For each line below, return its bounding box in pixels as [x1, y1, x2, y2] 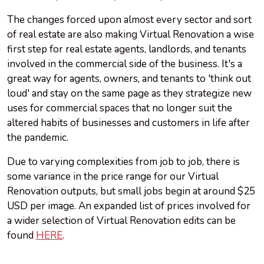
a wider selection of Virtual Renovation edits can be [7, 214, 236, 228]
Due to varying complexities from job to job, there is [7, 155, 240, 169]
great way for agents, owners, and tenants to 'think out [7, 72, 251, 86]
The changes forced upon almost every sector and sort [7, 13, 252, 27]
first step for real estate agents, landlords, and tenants [7, 42, 246, 57]
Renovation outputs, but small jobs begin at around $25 [7, 184, 255, 199]
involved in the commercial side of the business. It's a [7, 57, 242, 71]
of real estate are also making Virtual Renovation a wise [7, 28, 254, 42]
